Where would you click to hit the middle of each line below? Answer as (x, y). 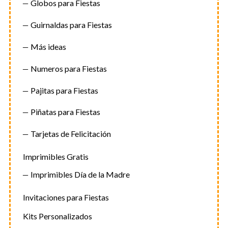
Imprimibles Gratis (55, 157)
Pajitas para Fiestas (64, 90)
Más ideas (48, 47)
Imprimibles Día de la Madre (80, 174)
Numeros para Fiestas (68, 68)
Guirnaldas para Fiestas (71, 25)
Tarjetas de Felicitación (70, 134)
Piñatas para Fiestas (65, 112)
